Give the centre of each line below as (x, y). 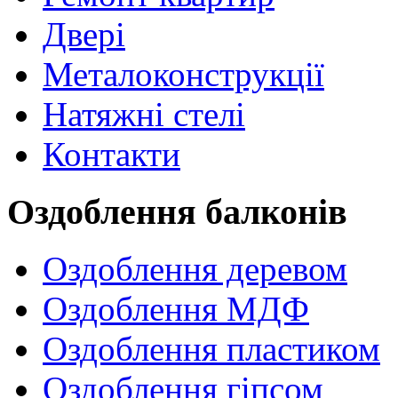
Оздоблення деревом (195, 269)
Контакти (111, 154)
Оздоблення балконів (177, 211)
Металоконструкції (183, 74)
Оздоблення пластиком (211, 349)
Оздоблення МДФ (176, 309)
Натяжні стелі (144, 114)
